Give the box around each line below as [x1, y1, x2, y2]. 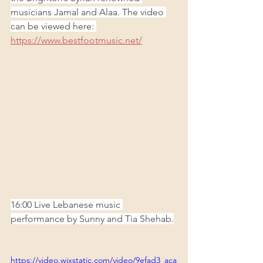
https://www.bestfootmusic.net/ [11, 35, 142, 46]
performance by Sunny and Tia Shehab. [11, 213, 174, 225]
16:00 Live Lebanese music [11, 199, 123, 211]
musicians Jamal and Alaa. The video [11, 6, 166, 18]
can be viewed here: [11, 21, 96, 32]
